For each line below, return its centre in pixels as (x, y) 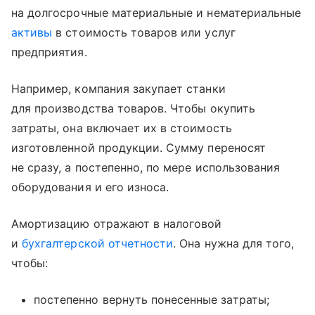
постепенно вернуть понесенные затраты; (152, 300)
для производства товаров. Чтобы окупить (133, 108)
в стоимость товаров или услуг (144, 32)
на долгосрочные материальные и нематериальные (156, 13)
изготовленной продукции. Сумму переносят (139, 148)
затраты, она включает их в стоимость (122, 128)
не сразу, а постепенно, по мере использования (146, 167)
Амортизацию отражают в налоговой (117, 224)
